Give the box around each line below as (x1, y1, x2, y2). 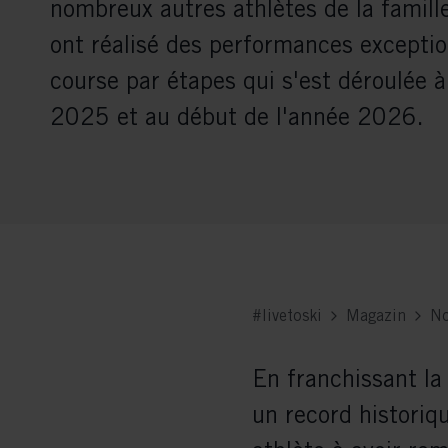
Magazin (346, 306, 406, 325)
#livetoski (252, 306, 322, 325)
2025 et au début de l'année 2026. (50, 102, 424, 130)
